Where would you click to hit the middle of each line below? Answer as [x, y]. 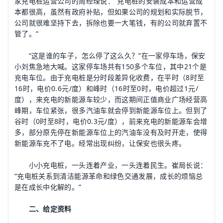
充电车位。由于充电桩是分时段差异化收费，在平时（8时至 [110, 77]
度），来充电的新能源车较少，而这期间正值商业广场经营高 [111, 99]
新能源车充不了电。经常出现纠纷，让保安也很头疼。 [100, 143]
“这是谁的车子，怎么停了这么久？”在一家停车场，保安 [110, 56]
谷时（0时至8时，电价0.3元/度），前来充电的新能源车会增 [111, 121]
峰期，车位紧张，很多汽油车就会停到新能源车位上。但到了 [111, 110]
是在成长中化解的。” [48, 187]
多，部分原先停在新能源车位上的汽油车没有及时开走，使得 [111, 132]
